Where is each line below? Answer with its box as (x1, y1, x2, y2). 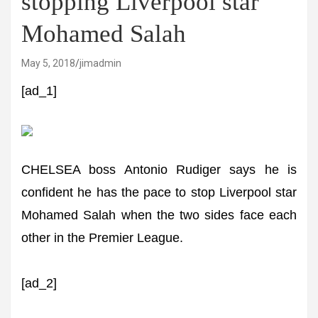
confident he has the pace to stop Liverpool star (21, 185, 297, 199)
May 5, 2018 (21, 57, 75, 69)
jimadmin (79, 57, 121, 69)
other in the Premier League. (21, 231, 183, 245)
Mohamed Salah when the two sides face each (21, 208, 297, 222)
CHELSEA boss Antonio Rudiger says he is (21, 163, 297, 177)
